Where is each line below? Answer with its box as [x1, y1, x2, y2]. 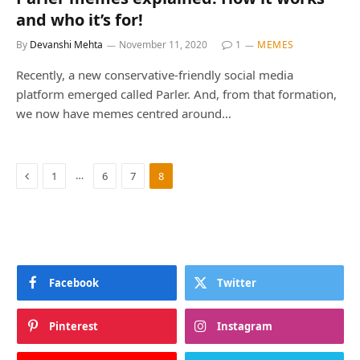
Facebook [49, 275, 99, 290]
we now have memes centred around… [16, 104, 231, 121]
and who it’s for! [16, 8, 143, 31]
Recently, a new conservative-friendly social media [16, 66, 293, 83]
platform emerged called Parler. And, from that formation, [16, 85, 337, 102]
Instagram [216, 318, 272, 333]
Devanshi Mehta [30, 37, 103, 51]
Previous [28, 166, 74, 182]
